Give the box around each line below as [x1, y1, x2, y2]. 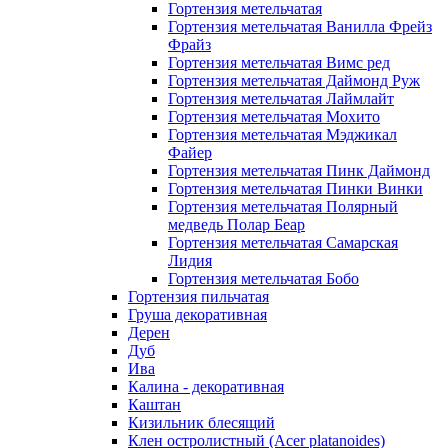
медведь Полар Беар [168, 216, 305, 233]
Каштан [128, 396, 181, 413]
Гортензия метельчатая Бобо [168, 270, 359, 287]
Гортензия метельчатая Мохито [168, 108, 380, 125]
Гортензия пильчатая [128, 288, 269, 305]
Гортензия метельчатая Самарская [168, 234, 398, 251]
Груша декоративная [128, 306, 267, 323]
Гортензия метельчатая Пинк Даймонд [168, 162, 430, 179]
